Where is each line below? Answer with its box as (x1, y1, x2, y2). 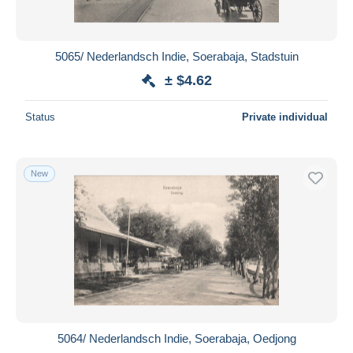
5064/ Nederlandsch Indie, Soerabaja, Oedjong (57, 331, 296, 345)
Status (25, 110, 55, 123)
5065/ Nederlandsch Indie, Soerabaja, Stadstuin (54, 49, 299, 63)
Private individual (242, 110, 328, 123)
